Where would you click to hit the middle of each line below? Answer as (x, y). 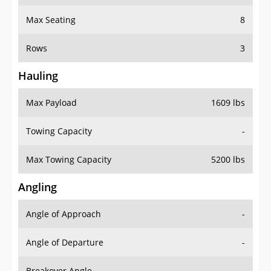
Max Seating (51, 20)
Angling (38, 187)
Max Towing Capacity (69, 160)
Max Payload (51, 103)
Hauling (38, 76)
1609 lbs (228, 103)
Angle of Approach (64, 214)
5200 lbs (228, 160)
